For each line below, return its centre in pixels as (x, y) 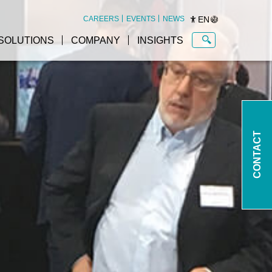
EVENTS (141, 19)
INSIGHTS (160, 40)
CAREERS (101, 19)
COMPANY (96, 40)
